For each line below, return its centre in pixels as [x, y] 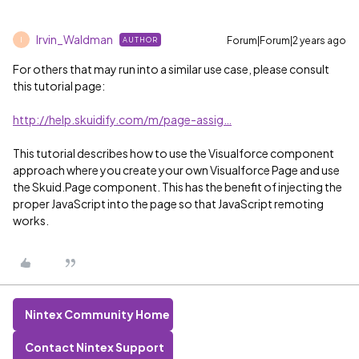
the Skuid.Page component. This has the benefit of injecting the [177, 187]
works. [31, 220]
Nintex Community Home [97, 314]
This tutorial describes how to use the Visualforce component [173, 153]
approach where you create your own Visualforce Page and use [176, 170]
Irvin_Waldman [75, 39]
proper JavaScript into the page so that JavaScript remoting [168, 204]
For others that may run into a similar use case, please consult [171, 69]
